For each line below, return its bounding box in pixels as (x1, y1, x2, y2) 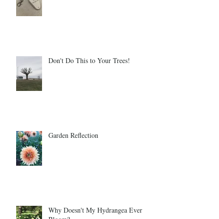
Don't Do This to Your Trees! (48, 56, 130, 66)
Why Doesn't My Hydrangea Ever (48, 205, 142, 215)
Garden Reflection (48, 131, 98, 140)
